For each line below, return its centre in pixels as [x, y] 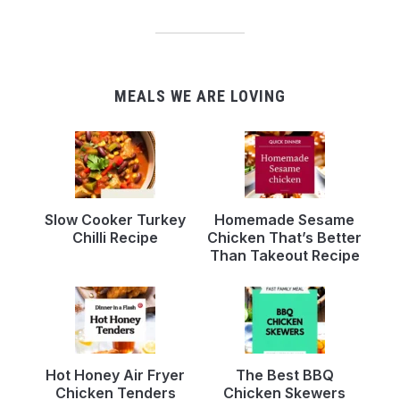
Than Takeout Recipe [284, 255]
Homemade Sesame [285, 219]
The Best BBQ [284, 375]
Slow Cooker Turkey [116, 219]
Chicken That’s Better [285, 237]
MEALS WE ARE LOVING [200, 96]
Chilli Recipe [116, 237]
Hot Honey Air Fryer [116, 375]
